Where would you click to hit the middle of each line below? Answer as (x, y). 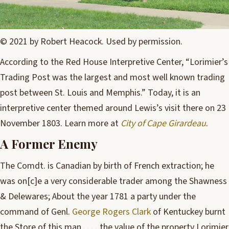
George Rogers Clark (111, 212)
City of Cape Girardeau (163, 124)
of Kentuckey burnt (188, 212)
